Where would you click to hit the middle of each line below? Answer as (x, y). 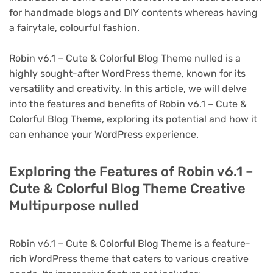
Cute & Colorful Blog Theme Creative (127, 189)
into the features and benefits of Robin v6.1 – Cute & (128, 104)
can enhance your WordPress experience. (104, 135)
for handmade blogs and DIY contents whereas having (133, 12)
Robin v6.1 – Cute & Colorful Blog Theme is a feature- (130, 244)
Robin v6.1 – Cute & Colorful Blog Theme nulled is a (125, 58)
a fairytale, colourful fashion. (74, 27)
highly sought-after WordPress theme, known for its (127, 74)
